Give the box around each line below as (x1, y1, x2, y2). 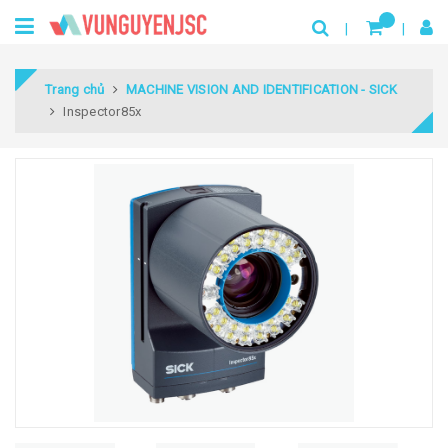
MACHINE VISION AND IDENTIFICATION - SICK (125, 82, 397, 97)
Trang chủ (45, 82, 105, 97)
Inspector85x (63, 104, 142, 119)
